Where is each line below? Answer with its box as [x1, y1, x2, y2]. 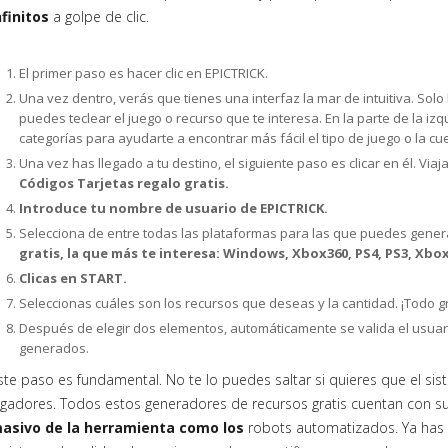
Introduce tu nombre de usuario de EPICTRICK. [19, 199, 328, 217]
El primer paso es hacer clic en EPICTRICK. [19, 64, 268, 82]
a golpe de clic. [49, 7, 153, 26]
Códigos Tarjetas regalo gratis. [19, 174, 229, 192]
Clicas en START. [19, 269, 127, 287]
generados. [19, 339, 92, 357]
